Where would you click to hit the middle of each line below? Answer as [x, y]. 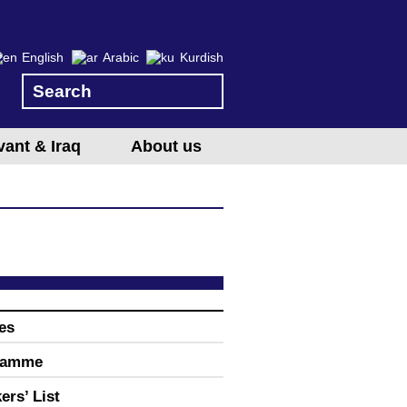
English [43, 58]
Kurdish [202, 58]
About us [166, 146]
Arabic [121, 58]
